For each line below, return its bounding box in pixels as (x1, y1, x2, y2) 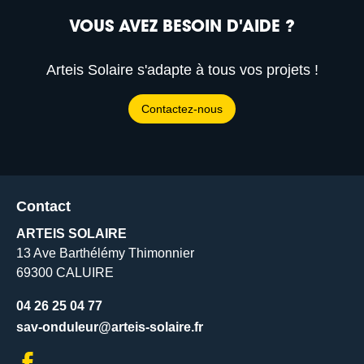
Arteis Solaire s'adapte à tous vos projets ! (45, 61, 318, 78)
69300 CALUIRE (16, 265, 114, 279)
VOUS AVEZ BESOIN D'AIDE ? (69, 19, 295, 36)
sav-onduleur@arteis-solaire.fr (16, 319, 203, 334)
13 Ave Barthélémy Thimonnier (16, 245, 194, 260)
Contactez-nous (141, 102, 223, 115)
